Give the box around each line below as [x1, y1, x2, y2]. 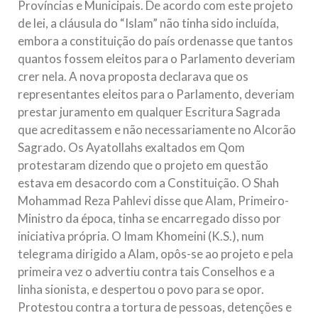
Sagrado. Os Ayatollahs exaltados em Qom [18, 140, 245, 155]
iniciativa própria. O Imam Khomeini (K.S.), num [18, 229, 264, 244]
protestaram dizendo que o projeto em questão [18, 158, 268, 173]
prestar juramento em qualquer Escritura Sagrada [18, 104, 280, 120]
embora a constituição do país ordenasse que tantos [18, 33, 293, 49]
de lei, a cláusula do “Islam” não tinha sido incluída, [18, 16, 279, 31]
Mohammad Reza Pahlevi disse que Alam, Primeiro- [18, 193, 289, 209]
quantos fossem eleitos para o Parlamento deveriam [18, 51, 295, 67]
